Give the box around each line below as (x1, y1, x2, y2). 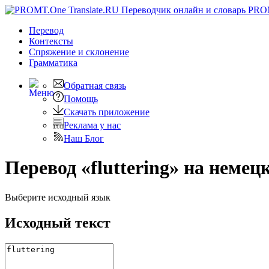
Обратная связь (64, 80, 126, 91)
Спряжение (29, 47, 78, 57)
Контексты (29, 36, 73, 46)
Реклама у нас (64, 120, 121, 130)
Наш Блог (64, 133, 104, 144)
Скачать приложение (64, 107, 150, 117)
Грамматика (29, 58, 77, 68)
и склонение (78, 47, 129, 57)
